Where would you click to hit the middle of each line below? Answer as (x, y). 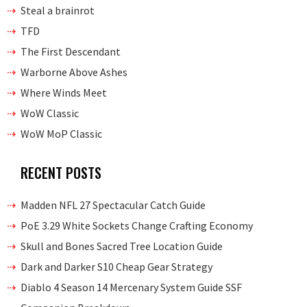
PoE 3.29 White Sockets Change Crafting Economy (137, 226)
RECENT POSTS (61, 173)
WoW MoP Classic (61, 134)
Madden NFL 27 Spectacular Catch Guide (113, 205)
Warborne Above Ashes (74, 72)
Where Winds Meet (64, 93)
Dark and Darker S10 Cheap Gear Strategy (116, 267)
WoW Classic (50, 113)
